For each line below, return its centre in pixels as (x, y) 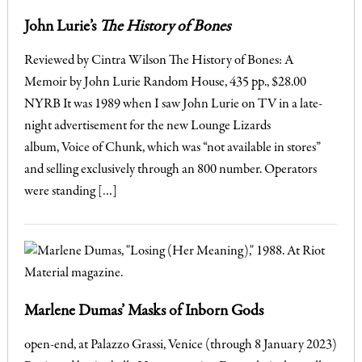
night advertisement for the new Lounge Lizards (147, 126)
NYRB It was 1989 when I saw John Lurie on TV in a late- (173, 104)
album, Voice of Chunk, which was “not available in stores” (172, 148)
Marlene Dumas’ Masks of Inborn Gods (143, 311)
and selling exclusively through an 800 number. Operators (170, 170)
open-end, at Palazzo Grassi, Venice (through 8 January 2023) (180, 345)
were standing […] (70, 192)
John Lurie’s (61, 27)
